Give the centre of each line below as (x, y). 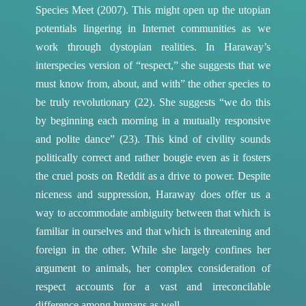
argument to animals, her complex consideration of (153, 268)
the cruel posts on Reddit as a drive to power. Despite (153, 176)
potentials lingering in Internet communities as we (153, 28)
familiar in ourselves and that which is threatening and (153, 231)
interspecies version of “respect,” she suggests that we (153, 65)
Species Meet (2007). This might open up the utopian (153, 10)
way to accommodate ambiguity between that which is (153, 212)
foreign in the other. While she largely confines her (153, 249)
